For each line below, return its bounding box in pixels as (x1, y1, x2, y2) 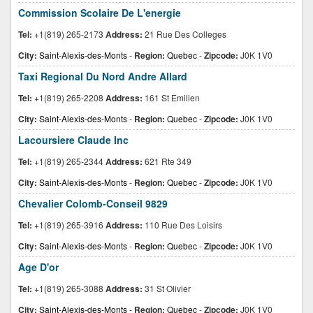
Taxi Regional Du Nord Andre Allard (18, 69, 187, 83)
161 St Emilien (143, 92, 200, 103)
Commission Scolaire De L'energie (18, 6, 181, 20)
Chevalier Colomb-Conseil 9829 (18, 196, 168, 210)
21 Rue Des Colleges (143, 28, 226, 40)
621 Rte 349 (143, 155, 191, 167)
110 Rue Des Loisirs (143, 219, 222, 231)
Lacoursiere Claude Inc (18, 133, 129, 147)
